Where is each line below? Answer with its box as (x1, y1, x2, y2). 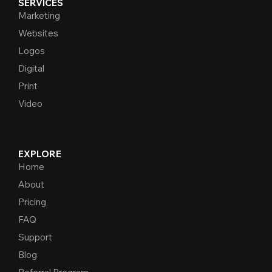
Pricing (18, 195, 46, 208)
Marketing (18, 9, 60, 21)
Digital (18, 62, 44, 74)
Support (18, 231, 52, 243)
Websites (18, 27, 58, 39)
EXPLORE (18, 148, 61, 160)
